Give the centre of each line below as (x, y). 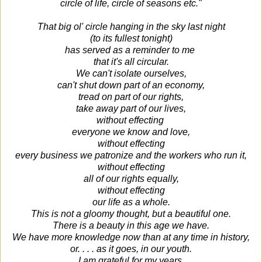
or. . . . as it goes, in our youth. (131, 249)
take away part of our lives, (131, 108)
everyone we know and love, (131, 132)
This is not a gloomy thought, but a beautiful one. (131, 213)
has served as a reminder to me (131, 50)
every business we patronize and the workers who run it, (131, 155)
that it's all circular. (131, 61)
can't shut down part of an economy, (131, 85)
